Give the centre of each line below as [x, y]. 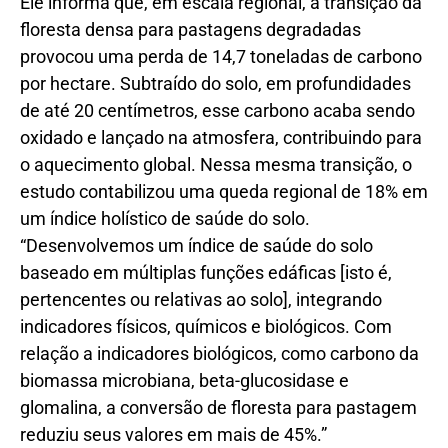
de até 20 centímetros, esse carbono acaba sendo [217, 111]
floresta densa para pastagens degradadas [190, 30]
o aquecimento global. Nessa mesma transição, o [216, 165]
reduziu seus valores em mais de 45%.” [173, 435]
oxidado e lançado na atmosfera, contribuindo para [221, 138]
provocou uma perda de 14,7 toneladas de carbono [221, 57]
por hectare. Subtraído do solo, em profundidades [215, 84]
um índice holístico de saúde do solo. [165, 219]
